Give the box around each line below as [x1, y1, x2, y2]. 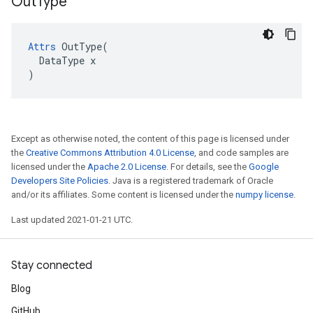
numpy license [235, 189, 293, 200]
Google [249, 161, 279, 172]
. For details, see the [166, 161, 249, 172]
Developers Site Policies [11, 175, 108, 186]
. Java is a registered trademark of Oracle [108, 175, 273, 186]
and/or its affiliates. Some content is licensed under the [11, 189, 235, 200]
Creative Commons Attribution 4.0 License [26, 147, 194, 158]
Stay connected [11, 259, 92, 272]
